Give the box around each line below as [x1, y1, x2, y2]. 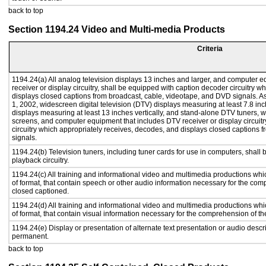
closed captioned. [12, 187, 69, 195]
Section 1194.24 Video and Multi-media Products [8, 24, 225, 34]
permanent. [12, 232, 49, 240]
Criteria [197, 45, 223, 53]
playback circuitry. [12, 156, 69, 164]
